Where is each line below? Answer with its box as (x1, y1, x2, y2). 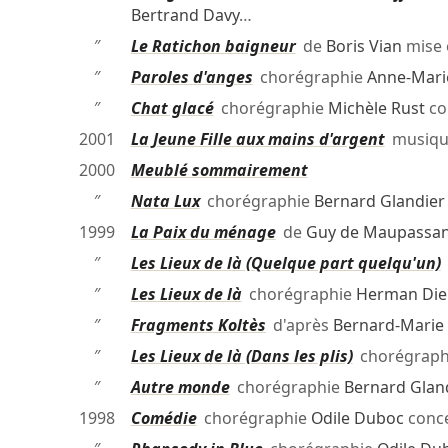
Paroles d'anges (130, 66, 253, 89)
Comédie (130, 407, 197, 430)
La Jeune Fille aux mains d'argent (130, 128, 385, 151)
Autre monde (130, 376, 230, 399)
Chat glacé (130, 97, 214, 120)
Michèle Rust (327, 97, 425, 120)
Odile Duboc (310, 407, 404, 430)
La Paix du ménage (130, 221, 276, 244)
